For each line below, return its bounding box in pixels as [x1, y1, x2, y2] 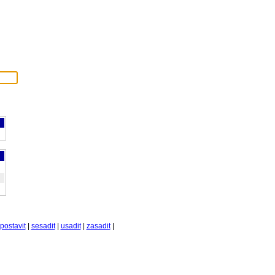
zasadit [86, 222, 110, 230]
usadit [60, 222, 81, 230]
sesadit [31, 222, 55, 230]
